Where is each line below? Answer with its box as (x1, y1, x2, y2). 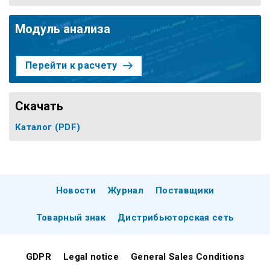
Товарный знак (36, 212, 106, 223)
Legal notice (63, 251, 119, 262)
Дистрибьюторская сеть (118, 212, 234, 223)
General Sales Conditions (131, 251, 245, 262)
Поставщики (155, 184, 215, 196)
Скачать (15, 98, 63, 113)
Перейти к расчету (25, 60, 118, 71)
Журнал (107, 184, 144, 196)
